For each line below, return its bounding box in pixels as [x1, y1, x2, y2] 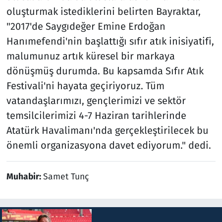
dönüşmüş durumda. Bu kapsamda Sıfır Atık [6, 64, 204, 77]
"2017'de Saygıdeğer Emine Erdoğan [6, 20, 166, 32]
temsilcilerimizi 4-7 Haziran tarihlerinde [6, 109, 186, 121]
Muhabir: [6, 171, 43, 182]
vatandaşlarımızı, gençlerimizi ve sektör [6, 94, 186, 107]
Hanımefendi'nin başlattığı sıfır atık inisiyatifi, [6, 35, 214, 47]
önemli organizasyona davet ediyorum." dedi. [6, 139, 211, 151]
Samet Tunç [43, 171, 89, 182]
